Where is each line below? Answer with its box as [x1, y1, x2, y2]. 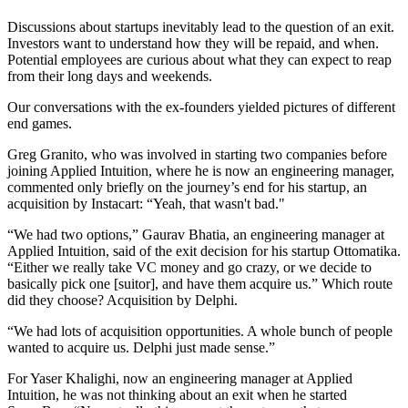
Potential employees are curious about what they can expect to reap [7, 51, 392, 67]
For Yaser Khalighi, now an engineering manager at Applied [7, 370, 352, 386]
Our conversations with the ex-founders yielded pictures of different [7, 98, 395, 115]
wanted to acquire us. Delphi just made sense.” [7, 339, 275, 355]
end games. [7, 115, 72, 131]
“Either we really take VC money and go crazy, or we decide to [7, 259, 372, 275]
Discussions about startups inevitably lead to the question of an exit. [7, 18, 394, 35]
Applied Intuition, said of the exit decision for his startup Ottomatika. [7, 242, 401, 259]
